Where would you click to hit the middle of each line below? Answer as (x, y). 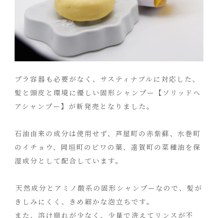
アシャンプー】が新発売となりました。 (84, 106)
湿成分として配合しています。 (69, 161)
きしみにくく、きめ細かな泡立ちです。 (84, 201)
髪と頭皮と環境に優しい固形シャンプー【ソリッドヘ (108, 92)
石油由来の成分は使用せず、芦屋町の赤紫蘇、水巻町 (108, 133)
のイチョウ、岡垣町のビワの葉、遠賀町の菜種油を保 (108, 147)
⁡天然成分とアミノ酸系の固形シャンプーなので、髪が (109, 188)
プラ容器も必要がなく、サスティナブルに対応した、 (107, 79)
